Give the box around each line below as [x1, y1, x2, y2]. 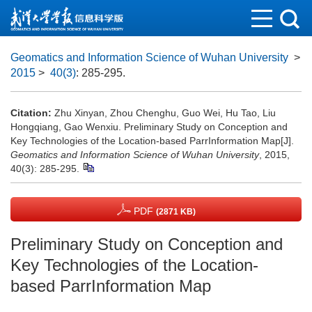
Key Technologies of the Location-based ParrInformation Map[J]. [10, 135, 294, 146]
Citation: [10, 107, 52, 118]
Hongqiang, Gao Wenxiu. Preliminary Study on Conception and [10, 121, 288, 132]
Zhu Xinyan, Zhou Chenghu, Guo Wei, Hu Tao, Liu [54, 107, 276, 118]
